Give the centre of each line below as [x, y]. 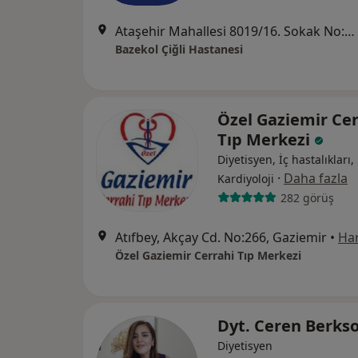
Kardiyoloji [246, 179]
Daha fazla [316, 178]
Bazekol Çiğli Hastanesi [179, 49]
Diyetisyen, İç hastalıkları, [286, 159]
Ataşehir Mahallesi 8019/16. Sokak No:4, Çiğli [350, 31]
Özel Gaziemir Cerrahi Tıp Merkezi [208, 255]
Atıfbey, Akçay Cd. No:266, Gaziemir [221, 237]
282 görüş [307, 197]
